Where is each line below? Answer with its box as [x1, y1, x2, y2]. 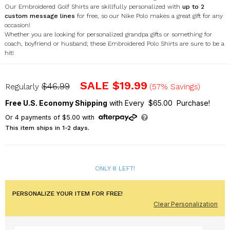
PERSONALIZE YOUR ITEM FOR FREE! [12, 189, 123, 197]
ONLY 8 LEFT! [95, 164, 135, 172]
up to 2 [182, 3, 204, 10]
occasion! [4, 21, 30, 29]
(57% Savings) [149, 81, 201, 91]
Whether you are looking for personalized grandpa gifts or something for [4, 30, 214, 38]
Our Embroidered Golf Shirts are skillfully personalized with [4, 3, 182, 10]
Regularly [5, 81, 42, 91]
